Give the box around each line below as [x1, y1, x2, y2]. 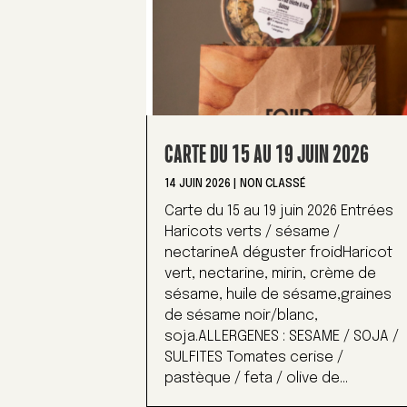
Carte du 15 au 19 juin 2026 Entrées [164, 203, 394, 220]
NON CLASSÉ [240, 179, 307, 191]
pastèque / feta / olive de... [164, 371, 349, 387]
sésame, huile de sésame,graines [164, 287, 392, 303]
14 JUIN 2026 [164, 179, 232, 191]
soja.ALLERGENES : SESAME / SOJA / [164, 329, 400, 345]
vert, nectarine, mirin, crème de [164, 266, 377, 283]
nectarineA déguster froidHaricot [164, 245, 393, 262]
